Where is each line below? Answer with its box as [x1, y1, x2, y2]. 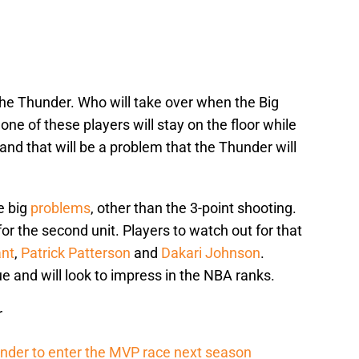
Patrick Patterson [21, 244, 131, 262]
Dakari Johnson [161, 244, 260, 262]
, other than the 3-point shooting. [91, 200, 296, 217]
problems [30, 200, 91, 217]
